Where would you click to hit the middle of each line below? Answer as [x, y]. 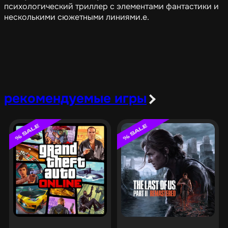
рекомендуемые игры [75, 98]
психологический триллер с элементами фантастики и [111, 6]
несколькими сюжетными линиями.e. [77, 17]
